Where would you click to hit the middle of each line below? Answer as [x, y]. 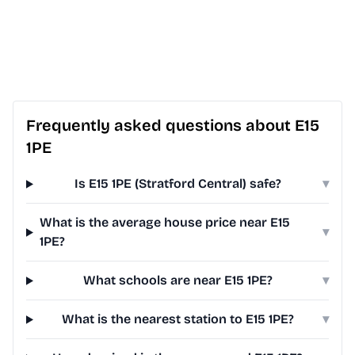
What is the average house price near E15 [164, 223]
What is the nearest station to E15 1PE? [177, 319]
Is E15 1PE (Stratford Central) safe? [177, 184]
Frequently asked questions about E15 [173, 126]
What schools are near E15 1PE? [177, 281]
